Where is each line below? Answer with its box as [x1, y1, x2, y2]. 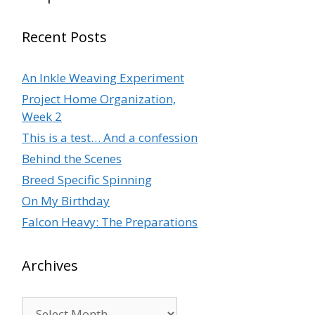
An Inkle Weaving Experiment [22, 70, 184, 86]
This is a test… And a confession [22, 129, 198, 146]
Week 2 [22, 108, 62, 125]
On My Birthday [22, 193, 110, 210]
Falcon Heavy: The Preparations [22, 214, 198, 231]
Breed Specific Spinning [22, 172, 152, 188]
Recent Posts [22, 27, 107, 47]
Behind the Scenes [22, 150, 122, 167]
